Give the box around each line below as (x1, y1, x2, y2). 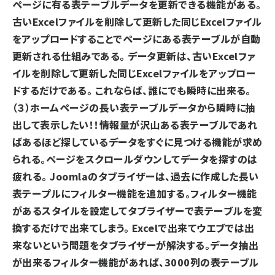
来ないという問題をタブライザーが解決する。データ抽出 (12, 238, 259, 252)
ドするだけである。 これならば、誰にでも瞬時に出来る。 (12, 83, 251, 98)
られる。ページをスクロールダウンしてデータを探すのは (12, 152, 258, 166)
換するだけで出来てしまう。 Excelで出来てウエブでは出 (12, 220, 255, 235)
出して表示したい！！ (12, 117, 99, 132)
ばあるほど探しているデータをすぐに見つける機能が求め (12, 134, 263, 149)
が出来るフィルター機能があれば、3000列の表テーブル (12, 255, 259, 269)
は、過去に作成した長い (155, 169, 259, 184)
